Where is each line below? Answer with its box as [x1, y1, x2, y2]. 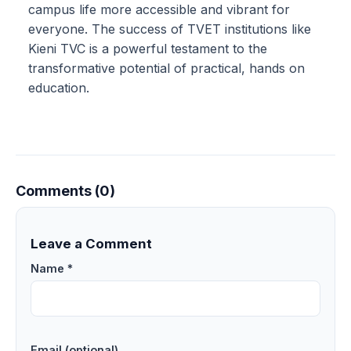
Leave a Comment [30, 235, 152, 251]
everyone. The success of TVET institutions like [28, 21, 311, 38]
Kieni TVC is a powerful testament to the [28, 41, 267, 57]
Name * [30, 261, 73, 275]
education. [28, 80, 93, 96]
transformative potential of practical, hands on [28, 60, 305, 77]
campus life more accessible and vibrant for [28, 2, 290, 18]
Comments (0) [16, 183, 115, 200]
